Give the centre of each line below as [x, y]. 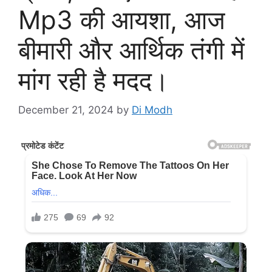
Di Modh [152, 110]
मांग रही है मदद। [93, 80]
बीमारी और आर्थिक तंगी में [131, 50]
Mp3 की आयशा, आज [122, 19]
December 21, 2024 [66, 110]
